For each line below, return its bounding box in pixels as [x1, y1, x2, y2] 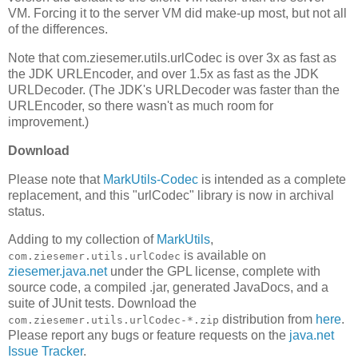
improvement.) [8, 114, 89, 129]
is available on [181, 249, 266, 263]
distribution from [219, 312, 316, 327]
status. [8, 204, 45, 218]
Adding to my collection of [8, 233, 157, 247]
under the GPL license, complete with [107, 265, 320, 279]
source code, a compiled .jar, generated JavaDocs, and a [8, 280, 328, 295]
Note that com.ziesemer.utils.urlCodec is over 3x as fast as [8, 50, 336, 65]
